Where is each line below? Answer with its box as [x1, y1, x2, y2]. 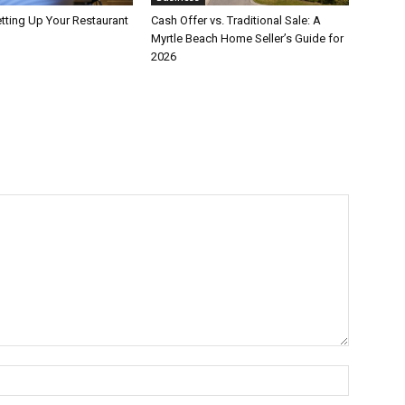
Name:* [348, 365, 393, 381]
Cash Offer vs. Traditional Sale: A [151, 13, 322, 27]
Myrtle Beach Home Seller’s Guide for [151, 31, 344, 45]
